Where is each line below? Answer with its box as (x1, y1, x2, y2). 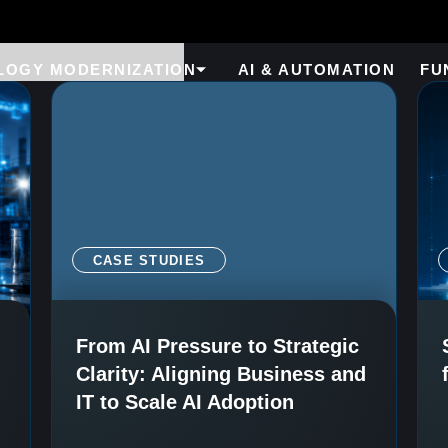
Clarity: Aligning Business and (75, 363, 366, 386)
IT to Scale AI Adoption (75, 391, 294, 414)
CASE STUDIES (92, 253, 206, 269)
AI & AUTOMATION (237, 61, 396, 78)
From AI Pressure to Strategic (75, 335, 359, 358)
